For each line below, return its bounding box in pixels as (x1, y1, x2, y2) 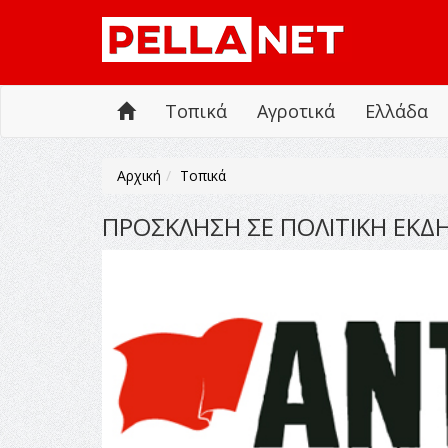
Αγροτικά (257, 99, 335, 123)
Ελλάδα (365, 99, 428, 123)
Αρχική (117, 166, 161, 185)
